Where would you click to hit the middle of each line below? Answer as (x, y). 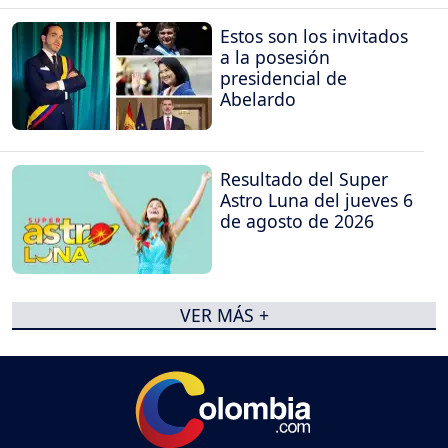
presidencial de (283, 77)
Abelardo (258, 98)
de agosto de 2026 (297, 221)
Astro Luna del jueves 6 (316, 200)
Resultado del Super (304, 179)
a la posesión (275, 56)
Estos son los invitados (314, 35)
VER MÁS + (224, 315)
